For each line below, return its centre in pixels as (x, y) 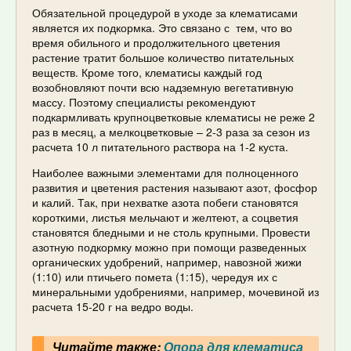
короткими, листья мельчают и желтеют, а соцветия (165, 217)
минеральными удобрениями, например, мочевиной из (175, 291)
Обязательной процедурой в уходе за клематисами (165, 12)
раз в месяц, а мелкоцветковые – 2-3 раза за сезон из (171, 131)
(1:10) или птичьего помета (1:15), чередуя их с (155, 276)
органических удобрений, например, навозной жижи (167, 261)
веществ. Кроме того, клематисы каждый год (147, 72)
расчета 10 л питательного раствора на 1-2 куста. (160, 146)
